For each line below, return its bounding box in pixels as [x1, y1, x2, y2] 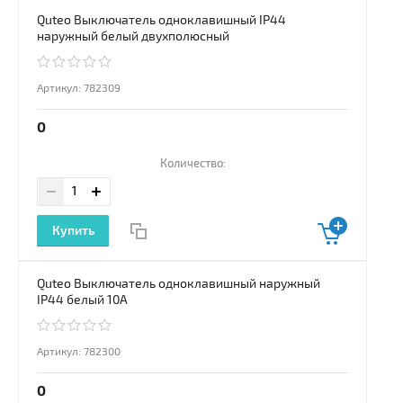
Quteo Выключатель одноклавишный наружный [37, 276, 320, 292]
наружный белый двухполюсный [37, 29, 229, 45]
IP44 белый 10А [37, 292, 128, 309]
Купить [51, 223, 94, 239]
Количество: [159, 157, 226, 172]
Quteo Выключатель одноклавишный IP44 [37, 13, 286, 29]
